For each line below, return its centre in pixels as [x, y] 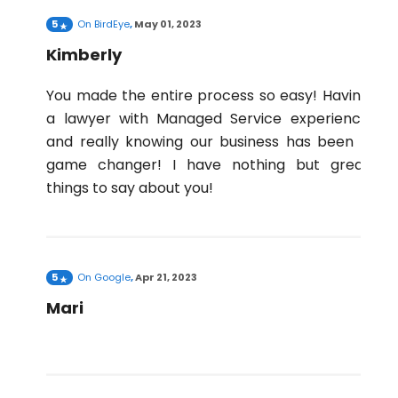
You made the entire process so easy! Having [208, 95]
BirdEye [112, 24]
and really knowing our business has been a [208, 141]
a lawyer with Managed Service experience [208, 118]
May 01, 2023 [168, 24]
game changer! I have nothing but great [208, 164]
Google [113, 277]
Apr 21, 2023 [167, 277]
